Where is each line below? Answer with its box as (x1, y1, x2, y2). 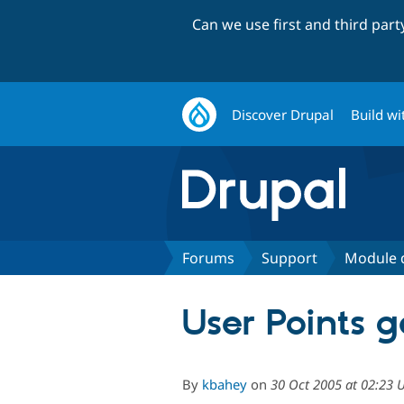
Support (262, 247, 317, 268)
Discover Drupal (232, 105, 335, 124)
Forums (182, 247, 234, 268)
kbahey (202, 374, 247, 393)
